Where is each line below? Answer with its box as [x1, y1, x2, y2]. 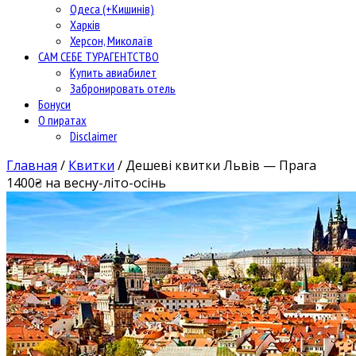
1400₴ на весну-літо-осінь [6, 173, 166, 192]
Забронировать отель [70, 79, 176, 96]
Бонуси [38, 95, 71, 112]
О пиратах [38, 111, 87, 128]
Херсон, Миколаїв [70, 32, 153, 48]
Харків [70, 16, 100, 33]
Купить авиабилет [70, 64, 157, 80]
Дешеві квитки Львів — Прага [126, 156, 316, 174]
